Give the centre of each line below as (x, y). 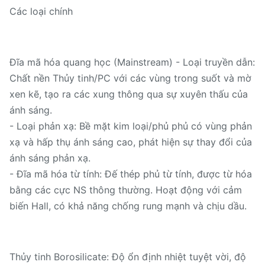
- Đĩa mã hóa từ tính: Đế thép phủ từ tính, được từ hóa (131, 174)
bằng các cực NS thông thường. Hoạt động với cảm (126, 190)
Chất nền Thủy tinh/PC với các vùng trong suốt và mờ (130, 78)
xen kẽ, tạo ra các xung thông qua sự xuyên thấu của (129, 94)
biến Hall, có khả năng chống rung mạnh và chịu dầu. (128, 206)
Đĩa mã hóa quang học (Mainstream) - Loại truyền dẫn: (132, 62)
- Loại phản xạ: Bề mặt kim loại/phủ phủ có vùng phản (131, 126)
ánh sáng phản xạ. (50, 158)
